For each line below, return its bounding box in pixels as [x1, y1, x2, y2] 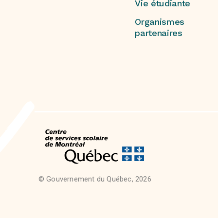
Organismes [135, 17, 185, 27]
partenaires [135, 28, 182, 38]
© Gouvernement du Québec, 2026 [38, 175, 151, 184]
